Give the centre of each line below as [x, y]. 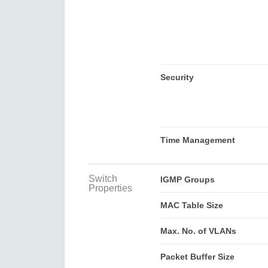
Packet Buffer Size [197, 256]
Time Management [197, 140]
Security [177, 77]
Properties [110, 188]
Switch [103, 178]
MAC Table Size [191, 205]
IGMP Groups [187, 179]
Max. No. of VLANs [198, 231]
